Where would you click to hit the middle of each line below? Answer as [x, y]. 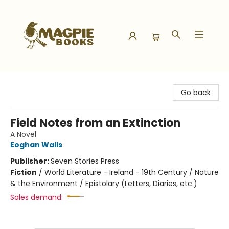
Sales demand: [37, 197]
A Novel [23, 134]
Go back [196, 93]
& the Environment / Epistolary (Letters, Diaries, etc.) [104, 184]
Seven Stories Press [85, 161]
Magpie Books [32, 81]
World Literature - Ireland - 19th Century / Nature [132, 172]
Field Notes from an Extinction [95, 123]
